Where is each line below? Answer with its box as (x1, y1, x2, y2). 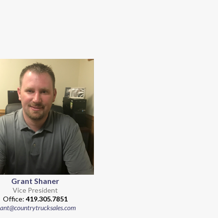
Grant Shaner (11, 176, 59, 185)
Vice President (12, 185, 58, 194)
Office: (2, 194, 26, 203)
